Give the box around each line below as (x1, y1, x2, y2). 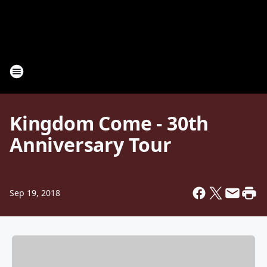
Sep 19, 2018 (10, 187, 60, 198)
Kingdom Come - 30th (10, 110, 209, 136)
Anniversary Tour (10, 132, 172, 157)
